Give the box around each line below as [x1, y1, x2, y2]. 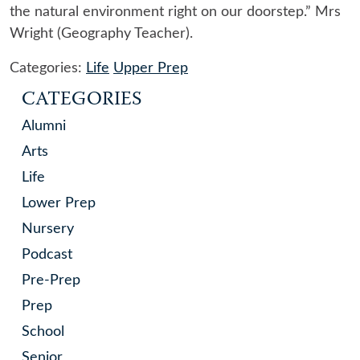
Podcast [22, 247, 72, 263]
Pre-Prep [22, 273, 80, 288]
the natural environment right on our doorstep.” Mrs [10, 5, 341, 20]
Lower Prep [22, 196, 96, 211]
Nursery [22, 222, 74, 237]
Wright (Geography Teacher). [10, 27, 193, 42]
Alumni [22, 119, 66, 134]
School [22, 325, 64, 340]
